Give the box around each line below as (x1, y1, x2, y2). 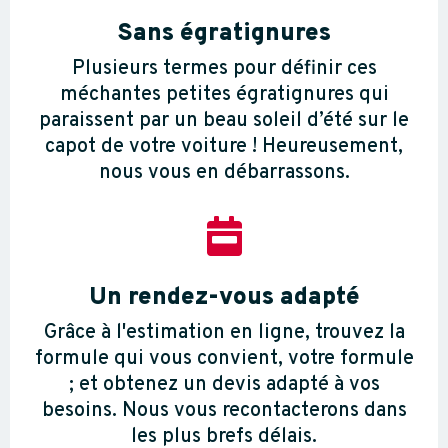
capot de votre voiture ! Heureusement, (45, 134, 403, 161)
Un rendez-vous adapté (88, 283, 360, 314)
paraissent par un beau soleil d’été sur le (39, 108, 409, 135)
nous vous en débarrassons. (98, 160, 350, 187)
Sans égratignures (117, 19, 331, 50)
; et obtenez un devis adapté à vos (68, 372, 380, 399)
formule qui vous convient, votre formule (34, 346, 414, 373)
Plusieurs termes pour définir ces (71, 56, 377, 83)
